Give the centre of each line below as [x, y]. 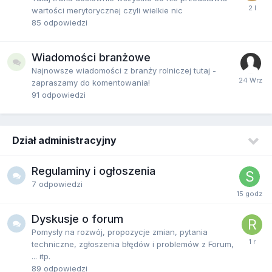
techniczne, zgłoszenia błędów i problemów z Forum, [133, 244]
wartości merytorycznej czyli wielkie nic [107, 10]
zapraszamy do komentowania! [91, 82]
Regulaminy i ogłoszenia [93, 171]
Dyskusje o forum [77, 219]
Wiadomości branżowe [91, 57]
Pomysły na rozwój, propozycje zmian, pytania [120, 232]
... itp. [41, 256]
